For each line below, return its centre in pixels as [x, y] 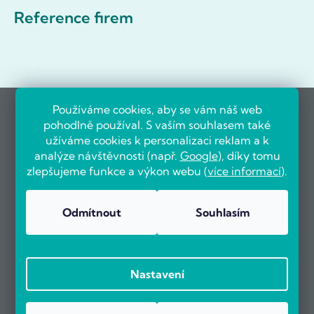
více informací [244, 171]
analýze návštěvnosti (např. [107, 156]
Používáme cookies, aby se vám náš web [157, 109]
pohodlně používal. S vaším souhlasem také [157, 125]
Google [199, 156]
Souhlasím [222, 212]
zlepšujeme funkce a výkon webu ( [117, 171]
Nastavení [157, 274]
